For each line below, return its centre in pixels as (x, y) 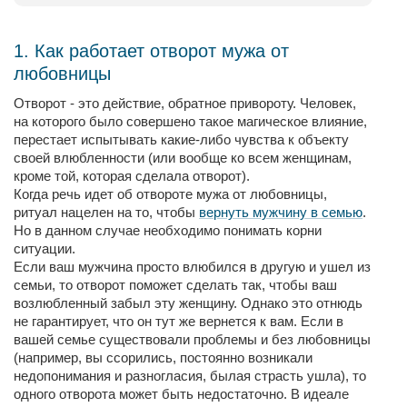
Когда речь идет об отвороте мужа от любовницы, (170, 194)
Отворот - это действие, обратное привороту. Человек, (185, 103)
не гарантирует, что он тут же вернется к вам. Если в (179, 321)
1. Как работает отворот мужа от (151, 51)
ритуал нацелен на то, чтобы (106, 212)
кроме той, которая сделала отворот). (134, 176)
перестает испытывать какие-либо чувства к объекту (181, 139)
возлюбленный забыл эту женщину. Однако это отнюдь (188, 303)
